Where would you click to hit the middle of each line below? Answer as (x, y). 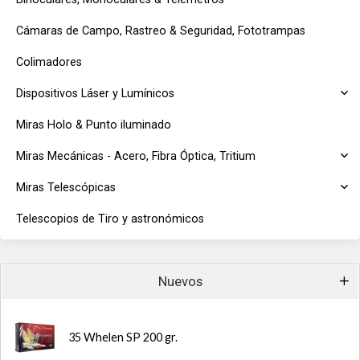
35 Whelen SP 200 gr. (123, 337)
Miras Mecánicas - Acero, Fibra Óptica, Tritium (136, 156)
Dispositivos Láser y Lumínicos (95, 94)
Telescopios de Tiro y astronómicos (110, 219)
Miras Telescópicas (66, 188)
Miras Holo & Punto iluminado (94, 125)
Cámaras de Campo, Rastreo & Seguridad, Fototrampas (161, 31)
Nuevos (180, 282)
